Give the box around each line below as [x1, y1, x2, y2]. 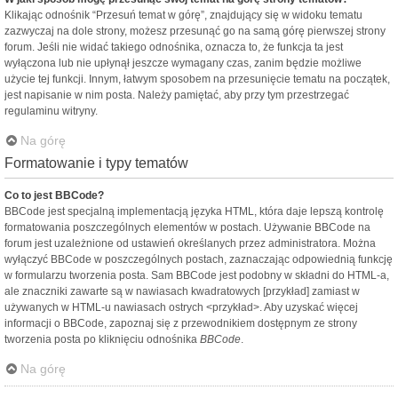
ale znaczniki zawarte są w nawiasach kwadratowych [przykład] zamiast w [4, 285, 360, 298]
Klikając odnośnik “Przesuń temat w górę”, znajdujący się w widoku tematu [4, 9, 362, 22]
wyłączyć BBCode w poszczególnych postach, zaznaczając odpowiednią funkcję [4, 253, 393, 267]
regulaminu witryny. [4, 105, 98, 118]
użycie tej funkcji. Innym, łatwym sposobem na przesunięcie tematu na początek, [4, 73, 390, 86]
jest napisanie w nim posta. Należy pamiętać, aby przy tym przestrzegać [4, 89, 349, 102]
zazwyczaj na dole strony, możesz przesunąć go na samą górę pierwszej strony [4, 25, 386, 38]
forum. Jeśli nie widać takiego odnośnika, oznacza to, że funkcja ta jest [4, 41, 343, 54]
